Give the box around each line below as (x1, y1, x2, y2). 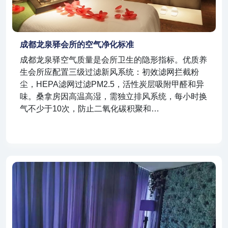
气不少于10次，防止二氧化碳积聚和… (20, 104, 159, 113)
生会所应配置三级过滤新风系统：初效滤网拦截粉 (20, 68, 199, 77)
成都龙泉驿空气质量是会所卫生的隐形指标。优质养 (20, 55, 207, 65)
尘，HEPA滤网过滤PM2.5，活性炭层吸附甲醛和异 (20, 80, 204, 89)
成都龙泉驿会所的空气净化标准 (20, 40, 134, 49)
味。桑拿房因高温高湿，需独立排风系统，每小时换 (20, 92, 207, 101)
